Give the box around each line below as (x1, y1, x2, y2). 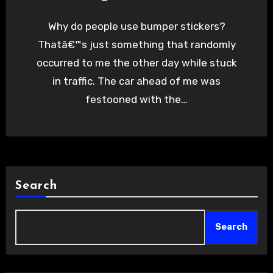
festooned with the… (85, 93, 188, 106)
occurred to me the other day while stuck (36, 57, 237, 69)
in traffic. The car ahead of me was (52, 75, 221, 88)
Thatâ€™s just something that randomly (37, 38, 236, 51)
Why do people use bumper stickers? (48, 20, 57, 33)
